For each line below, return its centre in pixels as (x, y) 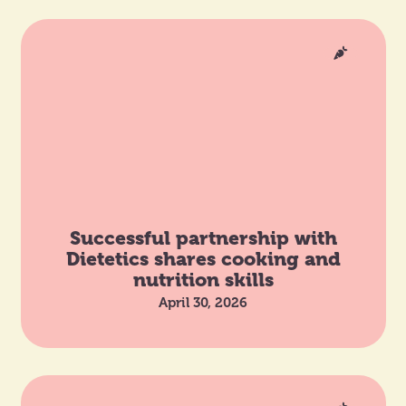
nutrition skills (203, 279)
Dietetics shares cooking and (203, 258)
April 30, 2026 (203, 302)
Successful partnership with (203, 237)
